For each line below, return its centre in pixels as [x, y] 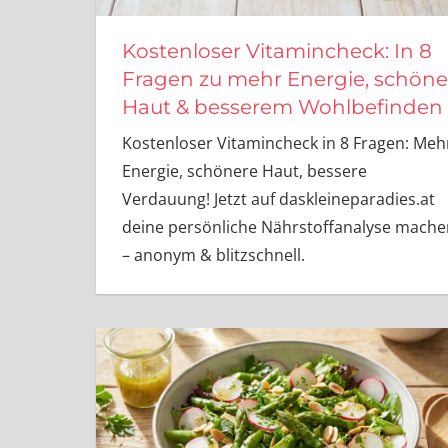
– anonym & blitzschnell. [213, 254]
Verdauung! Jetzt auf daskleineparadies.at [278, 198]
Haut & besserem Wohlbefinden [282, 106]
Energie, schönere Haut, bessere [244, 170]
